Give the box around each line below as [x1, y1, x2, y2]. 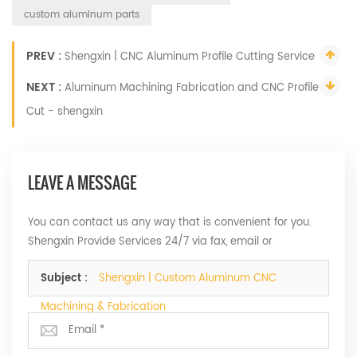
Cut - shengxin [26, 104, 103, 121]
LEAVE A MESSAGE [28, 171, 136, 195]
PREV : [26, 47, 65, 66]
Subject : [41, 270, 91, 288]
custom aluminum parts [24, 7, 139, 23]
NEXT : [26, 78, 65, 97]
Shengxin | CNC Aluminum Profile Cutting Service [65, 49, 315, 66]
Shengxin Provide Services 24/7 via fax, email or [28, 233, 273, 251]
